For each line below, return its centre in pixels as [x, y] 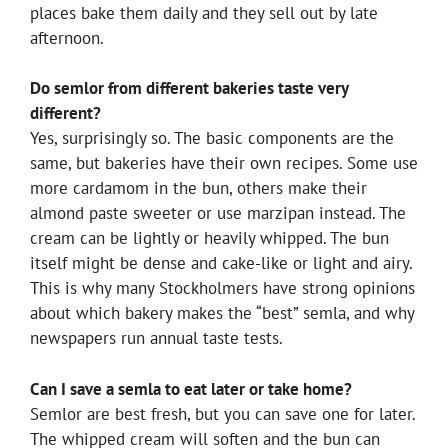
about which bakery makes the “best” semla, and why [222, 313]
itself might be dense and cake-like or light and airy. [221, 263]
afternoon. [67, 37]
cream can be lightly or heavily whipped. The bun [209, 238]
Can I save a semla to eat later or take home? [191, 388]
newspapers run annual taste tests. [156, 338]
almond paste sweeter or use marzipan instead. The [218, 213]
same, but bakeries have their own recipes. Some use [224, 163]
